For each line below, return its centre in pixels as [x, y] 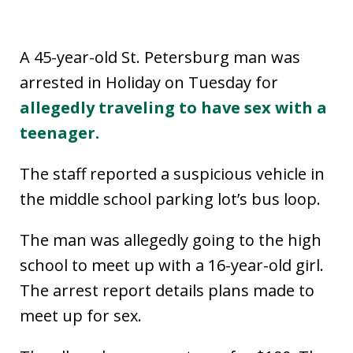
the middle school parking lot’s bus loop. [170, 199]
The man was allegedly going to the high [171, 240]
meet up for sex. [81, 316]
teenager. [59, 133]
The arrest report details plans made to [167, 291]
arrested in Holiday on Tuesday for [149, 83]
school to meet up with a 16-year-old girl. [172, 266]
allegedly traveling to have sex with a [173, 108]
